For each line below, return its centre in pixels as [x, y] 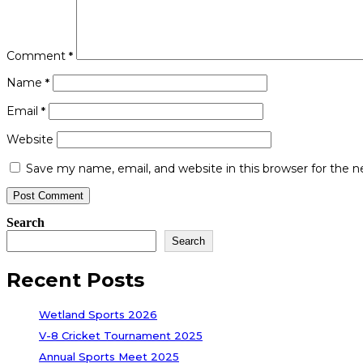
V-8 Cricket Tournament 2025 [121, 335]
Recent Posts [75, 280]
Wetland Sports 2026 [98, 314]
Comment [38, 56]
